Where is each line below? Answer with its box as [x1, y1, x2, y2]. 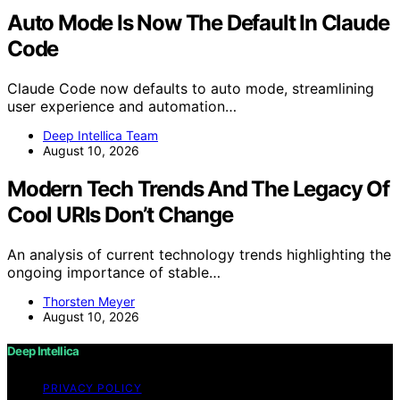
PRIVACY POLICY [43, 380, 142, 395]
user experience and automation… [7, 96, 237, 115]
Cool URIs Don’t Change [7, 201, 233, 228]
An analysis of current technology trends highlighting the [7, 245, 391, 263]
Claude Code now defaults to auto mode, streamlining [7, 79, 374, 97]
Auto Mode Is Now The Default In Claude [7, 9, 389, 36]
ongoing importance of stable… [7, 262, 221, 281]
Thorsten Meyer [43, 293, 135, 309]
